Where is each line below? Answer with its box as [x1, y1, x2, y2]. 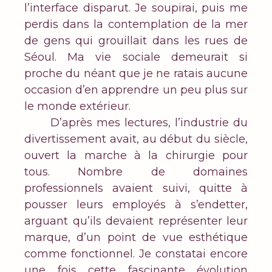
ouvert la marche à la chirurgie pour [24, 149, 248, 163]
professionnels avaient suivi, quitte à [24, 182, 248, 195]
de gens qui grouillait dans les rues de [24, 34, 248, 48]
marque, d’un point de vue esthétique [24, 231, 248, 245]
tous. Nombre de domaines [24, 165, 248, 179]
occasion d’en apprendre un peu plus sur [24, 83, 248, 97]
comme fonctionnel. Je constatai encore [24, 247, 248, 261]
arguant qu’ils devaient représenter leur [24, 214, 248, 228]
